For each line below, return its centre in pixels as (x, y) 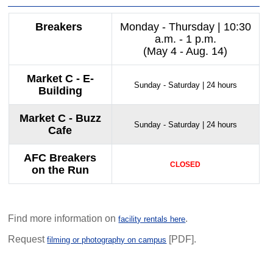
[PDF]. (182, 239)
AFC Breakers (60, 158)
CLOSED (186, 165)
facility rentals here (152, 219)
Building (60, 91)
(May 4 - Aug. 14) (186, 51)
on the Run (60, 170)
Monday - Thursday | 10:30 (185, 27)
